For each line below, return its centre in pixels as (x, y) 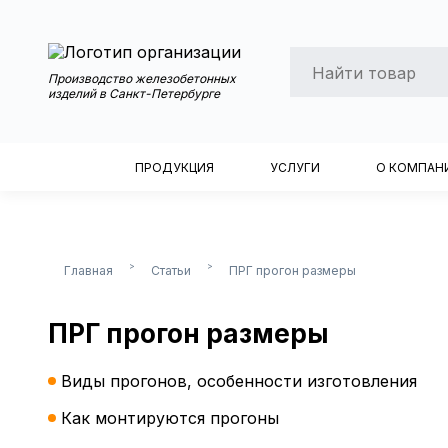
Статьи (171, 270)
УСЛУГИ (295, 167)
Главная (88, 270)
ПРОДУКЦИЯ (174, 167)
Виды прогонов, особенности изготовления (239, 381)
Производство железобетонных (142, 78)
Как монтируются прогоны (170, 418)
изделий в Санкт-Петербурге (134, 93)
